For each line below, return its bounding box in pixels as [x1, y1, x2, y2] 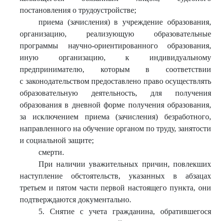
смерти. [38, 148, 64, 156]
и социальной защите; [20, 136, 94, 145]
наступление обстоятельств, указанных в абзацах [20, 172, 211, 180]
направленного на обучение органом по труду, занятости [20, 124, 211, 133]
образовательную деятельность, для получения [20, 89, 211, 97]
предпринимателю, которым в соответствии [20, 65, 211, 74]
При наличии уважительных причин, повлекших [38, 160, 211, 168]
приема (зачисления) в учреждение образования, [38, 18, 211, 26]
